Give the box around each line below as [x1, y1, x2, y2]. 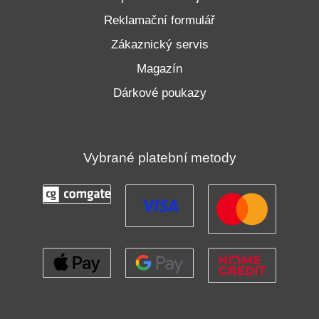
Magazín [137, 61, 182, 75]
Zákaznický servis [110, 37, 209, 51]
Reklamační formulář [104, 13, 215, 27]
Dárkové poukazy [113, 85, 206, 100]
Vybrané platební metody [83, 150, 236, 165]
